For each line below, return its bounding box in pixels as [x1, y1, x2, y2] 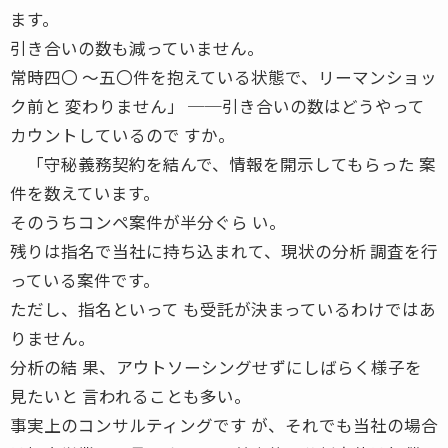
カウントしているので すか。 [10, 122, 235, 147]
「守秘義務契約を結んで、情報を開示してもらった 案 [10, 151, 436, 176]
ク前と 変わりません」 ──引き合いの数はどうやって [10, 93, 425, 118]
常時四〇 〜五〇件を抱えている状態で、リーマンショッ [10, 64, 437, 89]
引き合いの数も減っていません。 [10, 35, 264, 60]
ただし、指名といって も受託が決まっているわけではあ [10, 296, 436, 321]
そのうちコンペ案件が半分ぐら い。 [10, 209, 286, 234]
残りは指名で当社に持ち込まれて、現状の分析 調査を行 [10, 238, 438, 263]
